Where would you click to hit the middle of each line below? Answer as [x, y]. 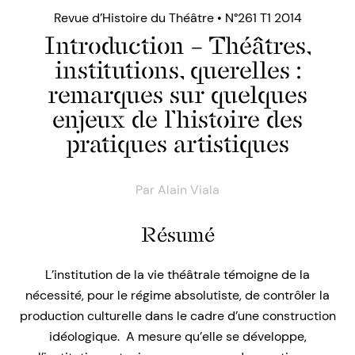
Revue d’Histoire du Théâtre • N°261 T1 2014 [177, 18]
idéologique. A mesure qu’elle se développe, [177, 337]
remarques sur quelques [177, 95]
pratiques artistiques [177, 144]
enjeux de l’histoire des [177, 119]
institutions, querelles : [177, 70]
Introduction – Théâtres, [177, 46]
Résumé [177, 235]
